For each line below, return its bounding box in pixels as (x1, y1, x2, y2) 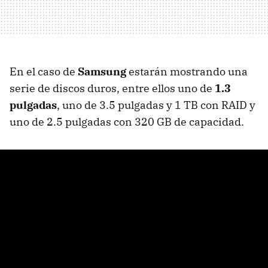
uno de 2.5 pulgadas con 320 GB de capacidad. (10, 115, 244, 129)
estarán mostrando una (126, 65, 248, 78)
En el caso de (10, 65, 78, 78)
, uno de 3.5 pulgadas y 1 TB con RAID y (57, 98, 255, 112)
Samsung (78, 65, 126, 78)
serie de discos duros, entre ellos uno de (10, 81, 215, 95)
